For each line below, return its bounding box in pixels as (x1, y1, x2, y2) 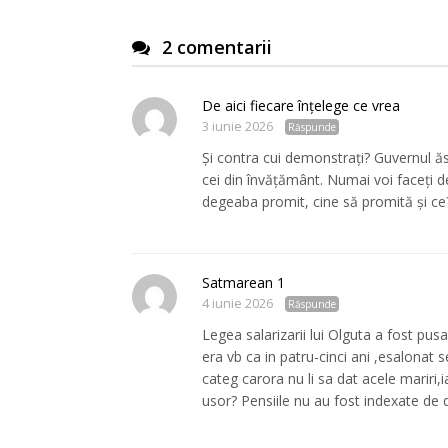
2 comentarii (162, 34, 272, 59)
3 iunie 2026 (202, 117, 273, 135)
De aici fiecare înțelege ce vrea (202, 95, 400, 115)
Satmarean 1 (202, 272, 285, 292)
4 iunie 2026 (202, 294, 273, 312)
